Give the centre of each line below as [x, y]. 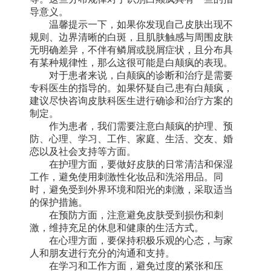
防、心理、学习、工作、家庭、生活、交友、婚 [131, 139]
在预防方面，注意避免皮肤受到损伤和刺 [126, 215]
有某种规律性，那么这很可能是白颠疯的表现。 [131, 62]
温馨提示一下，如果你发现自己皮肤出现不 [131, 24]
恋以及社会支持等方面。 [83, 151]
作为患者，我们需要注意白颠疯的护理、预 [131, 126]
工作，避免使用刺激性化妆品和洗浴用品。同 [126, 177]
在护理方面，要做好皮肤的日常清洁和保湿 [131, 164]
